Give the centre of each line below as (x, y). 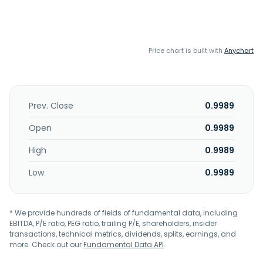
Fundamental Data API (124, 245)
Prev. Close (51, 106)
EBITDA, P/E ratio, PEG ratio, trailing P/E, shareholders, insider (113, 223)
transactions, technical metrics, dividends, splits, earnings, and (123, 234)
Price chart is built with (186, 50)
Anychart (239, 50)
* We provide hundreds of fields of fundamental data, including (124, 213)
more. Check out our (46, 245)
